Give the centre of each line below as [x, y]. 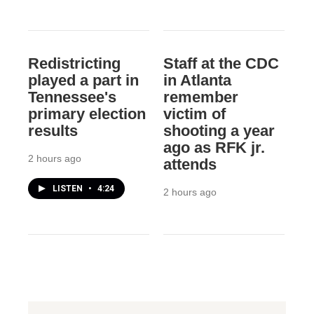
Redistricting [74, 64]
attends [190, 165]
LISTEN [69, 189]
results [53, 131]
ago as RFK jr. [214, 148]
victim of [194, 114]
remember [200, 97]
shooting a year [219, 131]
